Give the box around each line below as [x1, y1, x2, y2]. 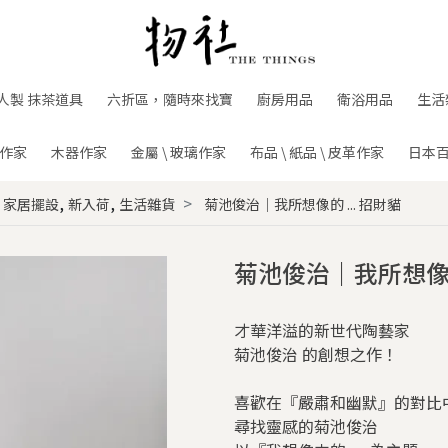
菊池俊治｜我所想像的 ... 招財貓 [203, 194, 401, 214]
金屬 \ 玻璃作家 [130, 142, 226, 162]
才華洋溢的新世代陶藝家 [234, 318, 410, 342]
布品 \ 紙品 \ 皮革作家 [249, 142, 384, 162]
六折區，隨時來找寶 [107, 89, 233, 109]
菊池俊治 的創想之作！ [234, 342, 398, 366]
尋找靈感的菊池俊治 [234, 414, 378, 438]
